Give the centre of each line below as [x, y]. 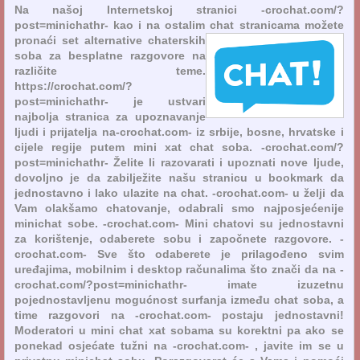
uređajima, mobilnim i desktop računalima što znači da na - [179, 269]
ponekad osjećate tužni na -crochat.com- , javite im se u [179, 345]
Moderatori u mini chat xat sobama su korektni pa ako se [179, 330]
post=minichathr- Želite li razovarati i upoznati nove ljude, [179, 162]
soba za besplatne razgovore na [110, 55]
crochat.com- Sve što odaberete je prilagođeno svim [179, 254]
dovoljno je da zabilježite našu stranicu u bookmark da [179, 177]
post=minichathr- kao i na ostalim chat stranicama [157, 25]
